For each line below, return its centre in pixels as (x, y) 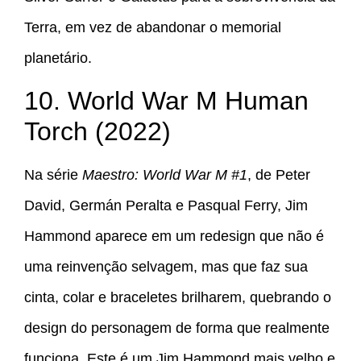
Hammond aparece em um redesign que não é (174, 236)
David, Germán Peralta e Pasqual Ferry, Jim (166, 205)
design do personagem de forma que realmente (177, 328)
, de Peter (279, 174)
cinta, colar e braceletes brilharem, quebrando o (178, 297)
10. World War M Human (166, 100)
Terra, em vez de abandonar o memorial (153, 28)
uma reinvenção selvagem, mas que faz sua (166, 266)
